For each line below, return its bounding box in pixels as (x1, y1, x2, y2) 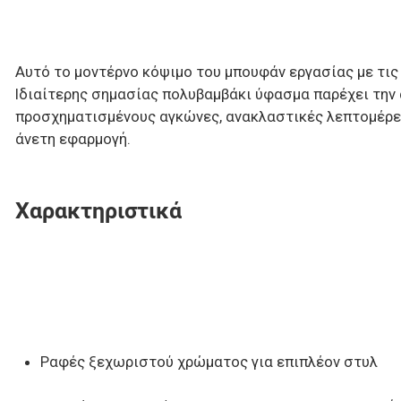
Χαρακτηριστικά (14, 197, 182, 224)
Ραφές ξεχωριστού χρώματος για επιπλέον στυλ (39, 352, 378, 371)
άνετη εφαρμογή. (14, 129, 131, 148)
